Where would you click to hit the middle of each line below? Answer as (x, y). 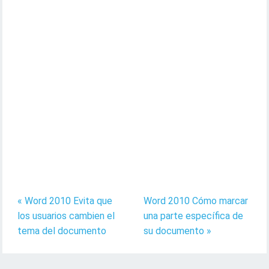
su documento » (177, 231)
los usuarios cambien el (66, 216)
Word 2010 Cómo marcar (195, 201)
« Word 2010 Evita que (65, 201)
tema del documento (62, 231)
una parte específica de (193, 216)
